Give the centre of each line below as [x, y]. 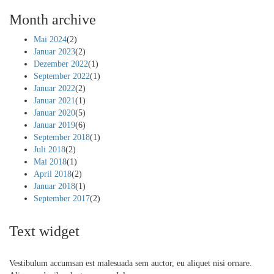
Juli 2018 [50, 150]
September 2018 [62, 138]
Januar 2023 [54, 52]
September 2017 [62, 199]
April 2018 [53, 174]
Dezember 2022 [61, 64]
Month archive [53, 20]
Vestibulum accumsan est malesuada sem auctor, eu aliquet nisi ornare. [131, 264]
